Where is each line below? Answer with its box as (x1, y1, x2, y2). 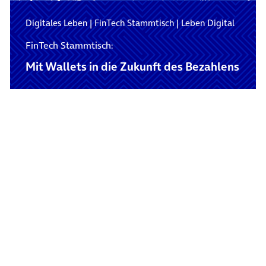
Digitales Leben (25, 16, 87, 29)
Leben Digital (180, 16, 235, 29)
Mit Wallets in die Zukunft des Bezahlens (25, 58, 239, 75)
